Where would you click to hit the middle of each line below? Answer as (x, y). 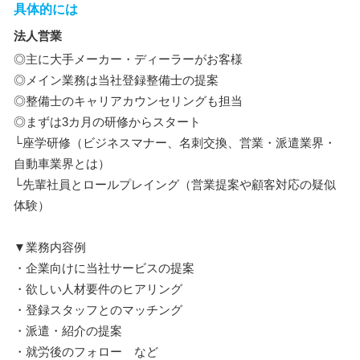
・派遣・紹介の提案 (68, 331)
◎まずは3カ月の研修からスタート (107, 122)
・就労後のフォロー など (86, 352)
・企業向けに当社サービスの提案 (104, 268)
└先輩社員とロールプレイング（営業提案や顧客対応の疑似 (175, 184)
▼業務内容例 (50, 247)
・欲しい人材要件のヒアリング (98, 289)
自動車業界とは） (62, 164)
